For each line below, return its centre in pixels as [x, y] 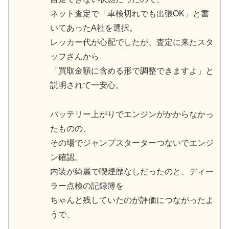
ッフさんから [75, 57]
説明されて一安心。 [87, 85]
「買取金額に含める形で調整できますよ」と [132, 71]
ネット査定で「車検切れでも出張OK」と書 [130, 14]
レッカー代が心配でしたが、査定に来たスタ [132, 42]
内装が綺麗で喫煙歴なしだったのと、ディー [132, 172]
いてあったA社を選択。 [94, 28]
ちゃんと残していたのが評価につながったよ [132, 200]
